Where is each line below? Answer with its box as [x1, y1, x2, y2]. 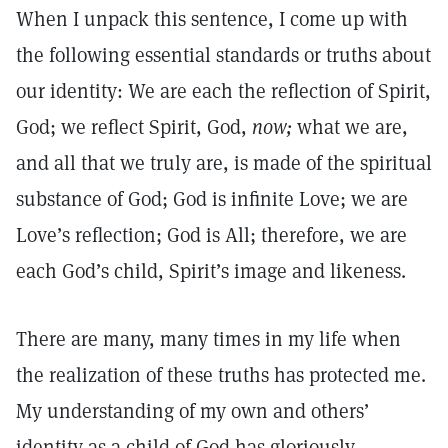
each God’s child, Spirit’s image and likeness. [16, 258, 411, 284]
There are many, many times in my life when [16, 326, 401, 352]
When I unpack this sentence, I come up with [16, 6, 408, 32]
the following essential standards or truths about [16, 42, 431, 68]
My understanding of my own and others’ [16, 398, 369, 424]
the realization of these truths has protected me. [16, 362, 426, 388]
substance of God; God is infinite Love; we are [16, 186, 408, 212]
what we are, [292, 114, 408, 140]
